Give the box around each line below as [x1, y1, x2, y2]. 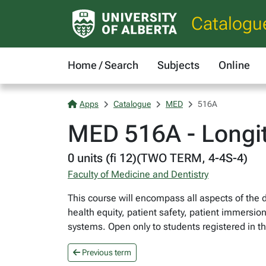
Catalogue [113, 99, 151, 109]
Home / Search [68, 59, 138, 71]
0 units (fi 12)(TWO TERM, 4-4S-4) [68, 151, 248, 165]
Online [218, 59, 250, 71]
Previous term [80, 248, 131, 257]
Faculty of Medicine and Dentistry [68, 169, 208, 180]
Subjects [157, 59, 199, 71]
